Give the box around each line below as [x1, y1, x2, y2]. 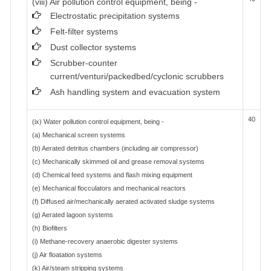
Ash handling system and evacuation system [50, 87, 220, 97]
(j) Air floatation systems [32, 251, 102, 258]
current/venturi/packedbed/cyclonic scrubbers [50, 71, 224, 81]
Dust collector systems [50, 42, 136, 52]
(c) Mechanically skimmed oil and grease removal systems [32, 158, 204, 165]
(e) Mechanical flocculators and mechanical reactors [32, 184, 186, 192]
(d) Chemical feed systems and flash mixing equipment [32, 171, 192, 178]
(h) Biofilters [32, 224, 67, 232]
